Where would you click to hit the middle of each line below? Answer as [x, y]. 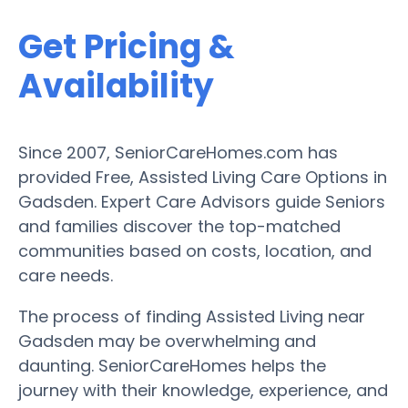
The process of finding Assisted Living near [192, 316]
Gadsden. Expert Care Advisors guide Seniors [202, 201]
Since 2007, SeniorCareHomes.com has [178, 152]
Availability [116, 86]
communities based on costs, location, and [195, 250]
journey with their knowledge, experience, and [203, 390]
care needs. [66, 275]
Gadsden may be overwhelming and [167, 341]
